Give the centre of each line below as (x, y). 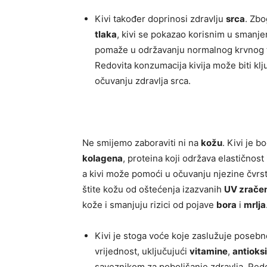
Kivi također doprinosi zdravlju (160, 19)
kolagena (103, 159)
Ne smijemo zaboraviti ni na (142, 143)
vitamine (209, 252)
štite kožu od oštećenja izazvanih (153, 190)
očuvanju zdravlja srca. (143, 81)
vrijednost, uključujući (142, 252)
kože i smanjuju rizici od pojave (149, 205)
